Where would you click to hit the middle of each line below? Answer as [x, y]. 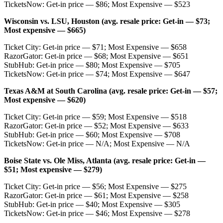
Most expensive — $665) [45, 30]
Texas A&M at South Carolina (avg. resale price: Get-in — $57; [111, 91]
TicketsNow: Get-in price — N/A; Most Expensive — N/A [97, 143]
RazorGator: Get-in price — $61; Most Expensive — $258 [96, 195]
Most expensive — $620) [45, 100]
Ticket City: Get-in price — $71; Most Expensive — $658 [95, 47]
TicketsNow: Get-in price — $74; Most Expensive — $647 [97, 74]
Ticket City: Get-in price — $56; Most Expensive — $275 [95, 186]
